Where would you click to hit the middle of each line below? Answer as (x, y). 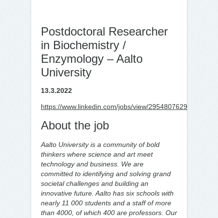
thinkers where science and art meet (97, 154)
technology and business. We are (92, 164)
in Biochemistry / (83, 45)
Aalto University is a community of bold (100, 145)
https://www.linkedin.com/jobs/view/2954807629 (114, 107)
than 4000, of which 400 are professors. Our (109, 213)
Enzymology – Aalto (92, 59)
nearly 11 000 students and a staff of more (106, 203)
